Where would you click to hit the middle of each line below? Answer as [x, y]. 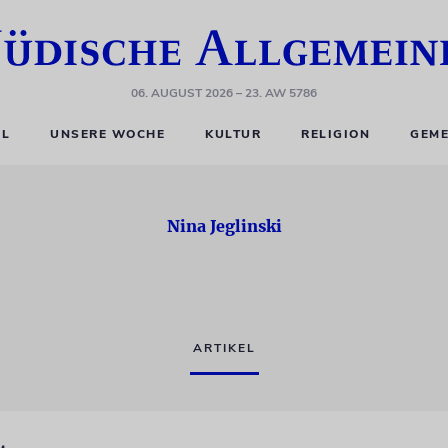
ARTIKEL [224, 348]
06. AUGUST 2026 [182, 93]
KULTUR [233, 134]
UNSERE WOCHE [108, 134]
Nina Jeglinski [224, 226]
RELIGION [336, 134]
